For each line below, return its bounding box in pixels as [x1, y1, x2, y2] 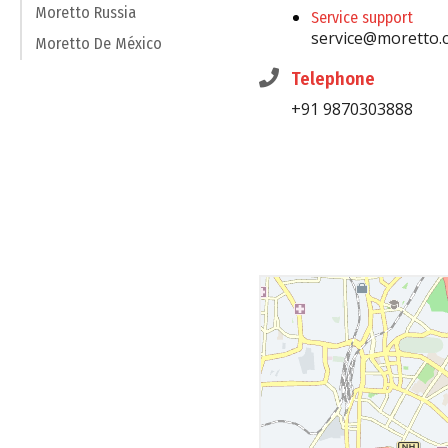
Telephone [291, 68, 375, 90]
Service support [311, 8, 413, 27]
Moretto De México [35, 34, 162, 54]
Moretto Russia [35, 3, 136, 23]
